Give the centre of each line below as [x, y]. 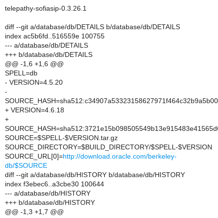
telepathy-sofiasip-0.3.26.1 [46, 8]
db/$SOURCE [26, 165]
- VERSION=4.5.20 [34, 82]
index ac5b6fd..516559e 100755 [55, 36]
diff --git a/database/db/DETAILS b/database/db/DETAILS [92, 27]
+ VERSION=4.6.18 [35, 110]
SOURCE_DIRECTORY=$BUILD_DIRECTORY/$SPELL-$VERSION [109, 147]
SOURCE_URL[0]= [34, 156]
